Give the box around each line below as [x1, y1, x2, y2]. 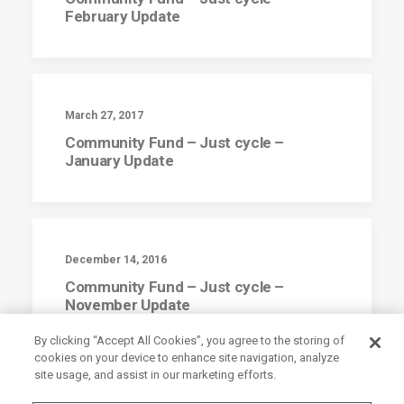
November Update [65, 296, 190, 314]
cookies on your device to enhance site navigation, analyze [34, 351, 340, 364]
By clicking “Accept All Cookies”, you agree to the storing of [34, 334, 345, 347]
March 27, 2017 [65, 109, 143, 122]
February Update [65, 7, 180, 25]
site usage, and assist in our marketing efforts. [34, 368, 277, 381]
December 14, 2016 [65, 253, 167, 266]
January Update [65, 151, 174, 170]
